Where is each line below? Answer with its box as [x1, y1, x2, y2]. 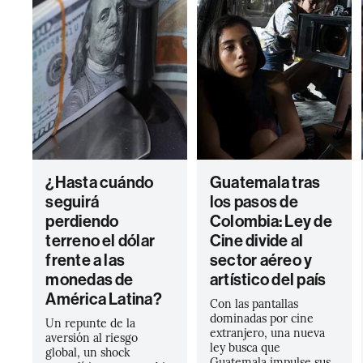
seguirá [45, 192, 99, 211]
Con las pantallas [209, 295, 298, 311]
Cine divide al [209, 231, 304, 250]
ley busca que [209, 339, 280, 355]
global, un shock [45, 344, 131, 360]
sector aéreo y [209, 250, 313, 270]
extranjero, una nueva [209, 324, 325, 340]
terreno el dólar [45, 231, 156, 250]
